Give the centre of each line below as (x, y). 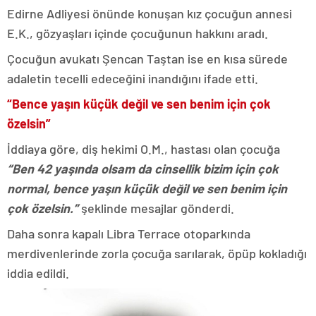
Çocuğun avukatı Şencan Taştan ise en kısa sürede (147, 59)
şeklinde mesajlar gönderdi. (156, 208)
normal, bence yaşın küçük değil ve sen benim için (147, 188)
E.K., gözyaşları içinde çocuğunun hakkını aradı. (138, 33)
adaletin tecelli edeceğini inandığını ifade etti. (133, 78)
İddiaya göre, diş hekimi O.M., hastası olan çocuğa (144, 149)
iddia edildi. (38, 273)
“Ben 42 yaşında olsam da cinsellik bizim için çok (143, 169)
